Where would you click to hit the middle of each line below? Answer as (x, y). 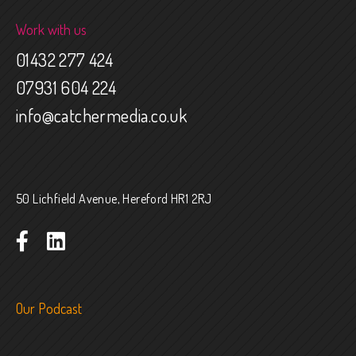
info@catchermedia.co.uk (102, 116)
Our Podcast (49, 308)
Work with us (51, 30)
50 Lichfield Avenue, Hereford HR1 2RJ (114, 199)
